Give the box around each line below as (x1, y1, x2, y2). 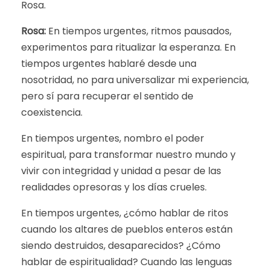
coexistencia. (21, 105, 83, 119)
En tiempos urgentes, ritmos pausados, (46, 24, 231, 38)
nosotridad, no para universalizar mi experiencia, (21, 73, 249, 87)
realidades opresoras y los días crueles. (21, 180, 207, 194)
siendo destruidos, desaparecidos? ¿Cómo (21, 239, 221, 253)
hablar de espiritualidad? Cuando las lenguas (21, 255, 232, 269)
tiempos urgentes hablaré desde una (21, 57, 196, 71)
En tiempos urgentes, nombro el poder (21, 131, 204, 145)
